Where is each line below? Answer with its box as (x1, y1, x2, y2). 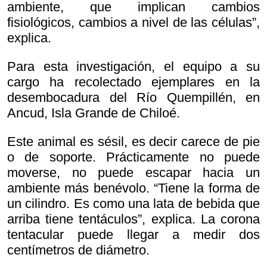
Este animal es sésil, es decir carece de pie (7, 134, 260, 150)
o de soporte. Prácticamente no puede (7, 150, 260, 165)
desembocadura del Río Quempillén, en (7, 90, 260, 105)
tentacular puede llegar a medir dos (7, 227, 260, 243)
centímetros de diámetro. (7, 243, 150, 258)
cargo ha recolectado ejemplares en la (7, 74, 260, 90)
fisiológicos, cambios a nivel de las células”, (7, 15, 260, 30)
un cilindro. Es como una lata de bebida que (7, 196, 260, 212)
